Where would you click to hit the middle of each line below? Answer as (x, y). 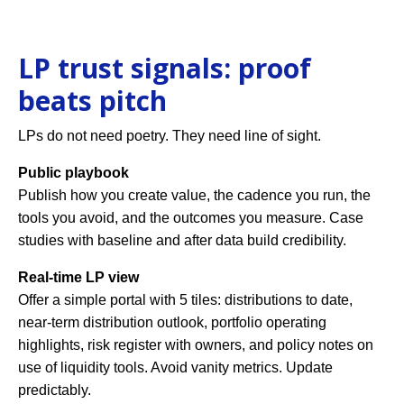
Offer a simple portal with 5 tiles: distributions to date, (185, 299)
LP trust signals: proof (165, 68)
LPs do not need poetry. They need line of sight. (170, 135)
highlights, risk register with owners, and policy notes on (196, 344)
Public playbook (73, 172)
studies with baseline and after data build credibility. (182, 240)
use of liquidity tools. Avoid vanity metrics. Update (175, 367)
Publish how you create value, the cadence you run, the (194, 195)
